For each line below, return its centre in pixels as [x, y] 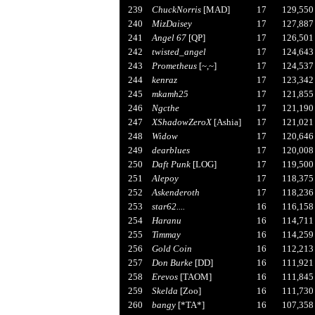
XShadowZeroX [181, 122]
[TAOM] [194, 276]
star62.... [168, 206]
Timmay [166, 234]
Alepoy [165, 178]
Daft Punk [171, 164]
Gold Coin [172, 248]
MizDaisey [172, 23]
